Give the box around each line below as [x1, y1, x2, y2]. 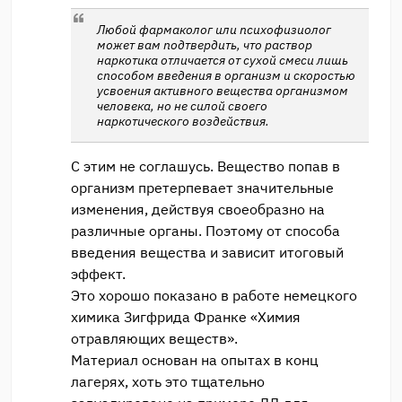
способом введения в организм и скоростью [96, 66, 355, 84]
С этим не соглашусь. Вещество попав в [71, 156, 340, 175]
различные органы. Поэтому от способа [71, 221, 340, 240]
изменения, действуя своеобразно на [71, 199, 325, 218]
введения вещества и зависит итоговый [71, 242, 344, 261]
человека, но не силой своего [96, 97, 267, 115]
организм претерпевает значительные [71, 178, 334, 197]
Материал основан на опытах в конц [71, 350, 319, 369]
